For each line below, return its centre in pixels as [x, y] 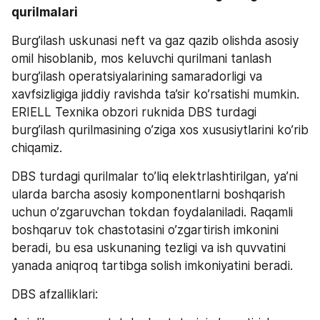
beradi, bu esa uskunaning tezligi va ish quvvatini [149, 247]
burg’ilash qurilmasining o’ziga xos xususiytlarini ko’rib [160, 130]
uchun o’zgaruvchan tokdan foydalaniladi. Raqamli [152, 212]
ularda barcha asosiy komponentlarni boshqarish [148, 194]
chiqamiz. [40, 147]
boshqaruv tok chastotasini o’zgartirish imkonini [145, 230]
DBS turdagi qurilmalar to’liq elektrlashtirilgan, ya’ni [155, 176]
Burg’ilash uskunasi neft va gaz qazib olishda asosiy [155, 40]
